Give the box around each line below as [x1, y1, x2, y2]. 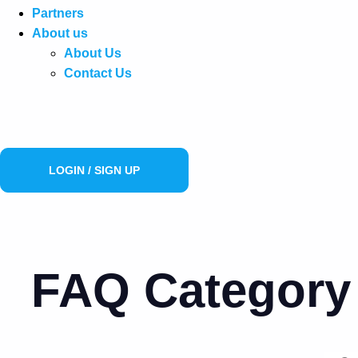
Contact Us [64, 66, 132, 80]
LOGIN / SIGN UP [49, 164, 140, 177]
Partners [32, 6, 84, 20]
